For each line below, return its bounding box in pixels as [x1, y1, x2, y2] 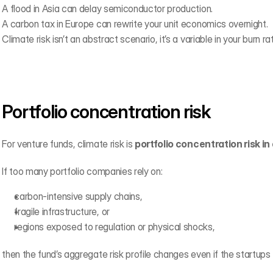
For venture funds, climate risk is [2, 138, 135, 150]
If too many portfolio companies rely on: [2, 165, 163, 177]
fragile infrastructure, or [14, 205, 110, 218]
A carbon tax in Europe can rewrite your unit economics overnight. [2, 18, 268, 30]
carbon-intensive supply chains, [14, 190, 143, 202]
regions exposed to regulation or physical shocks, [14, 221, 215, 233]
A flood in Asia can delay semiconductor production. [2, 2, 213, 15]
